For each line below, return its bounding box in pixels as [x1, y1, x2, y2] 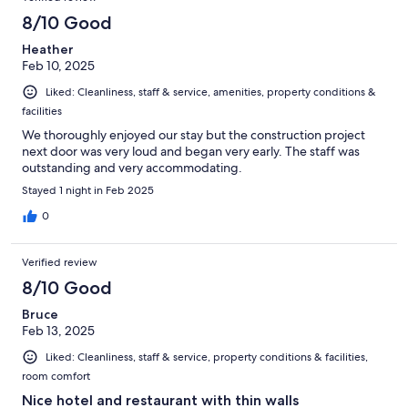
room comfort [22, 369, 90, 384]
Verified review [22, 255, 97, 270]
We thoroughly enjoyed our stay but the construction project [22, 127, 365, 144]
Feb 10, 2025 [22, 57, 95, 75]
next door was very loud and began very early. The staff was [22, 143, 360, 160]
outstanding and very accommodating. [22, 159, 242, 177]
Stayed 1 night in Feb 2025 [22, 183, 154, 199]
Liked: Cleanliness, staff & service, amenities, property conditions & [46, 85, 376, 100]
